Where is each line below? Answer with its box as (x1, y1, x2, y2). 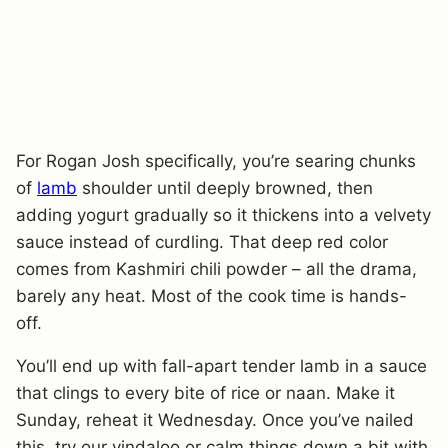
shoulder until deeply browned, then (77, 177, 373, 198)
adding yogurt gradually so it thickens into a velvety (16, 204, 431, 225)
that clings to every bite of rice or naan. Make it (16, 382, 395, 403)
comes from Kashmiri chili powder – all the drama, (16, 258, 417, 279)
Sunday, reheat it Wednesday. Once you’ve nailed (16, 409, 414, 430)
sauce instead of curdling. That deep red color (16, 231, 388, 252)
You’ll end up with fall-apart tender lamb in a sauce (16, 355, 427, 376)
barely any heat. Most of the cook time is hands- (16, 285, 407, 306)
